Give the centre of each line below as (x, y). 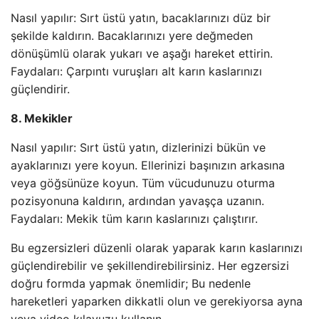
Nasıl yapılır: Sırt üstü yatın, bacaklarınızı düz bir (141, 18)
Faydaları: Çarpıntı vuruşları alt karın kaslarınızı (136, 71)
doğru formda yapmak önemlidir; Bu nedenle (131, 283)
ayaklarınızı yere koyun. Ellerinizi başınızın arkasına (148, 165)
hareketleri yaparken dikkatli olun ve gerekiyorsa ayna (157, 301)
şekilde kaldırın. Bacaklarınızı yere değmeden (132, 36)
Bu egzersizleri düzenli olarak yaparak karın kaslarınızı (157, 248)
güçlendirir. (40, 89)
